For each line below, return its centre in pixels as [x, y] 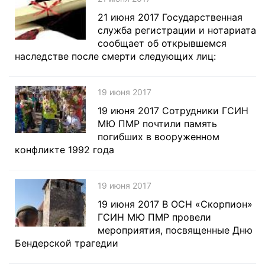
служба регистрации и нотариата [177, 30]
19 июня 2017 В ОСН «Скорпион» [175, 204]
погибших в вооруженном [159, 137]
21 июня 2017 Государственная [170, 17]
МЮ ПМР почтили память [157, 124]
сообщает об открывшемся [162, 43]
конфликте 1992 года [64, 150]
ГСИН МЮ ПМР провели [154, 217]
